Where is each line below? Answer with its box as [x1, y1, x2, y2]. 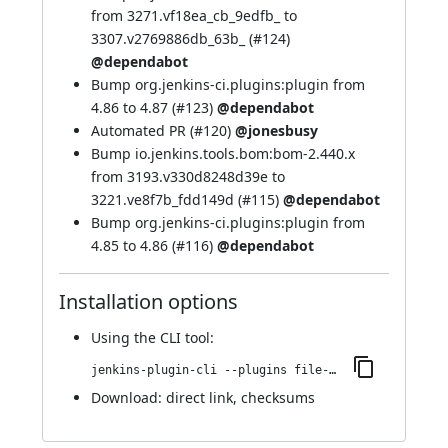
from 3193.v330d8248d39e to [91, 167, 285, 186]
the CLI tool [134, 328, 210, 347]
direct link [166, 388, 233, 407]
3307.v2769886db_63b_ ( [91, 29, 253, 48]
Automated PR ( [91, 121, 194, 140]
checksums [241, 388, 315, 407]
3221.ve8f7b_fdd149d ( [91, 190, 242, 209]
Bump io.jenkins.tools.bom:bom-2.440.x [91, 144, 355, 163]
